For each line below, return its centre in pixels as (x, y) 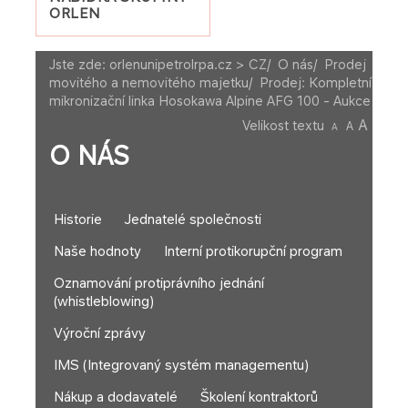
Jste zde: (79, 64)
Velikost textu (283, 125)
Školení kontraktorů (259, 397)
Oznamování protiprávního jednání (159, 283)
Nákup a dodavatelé (116, 397)
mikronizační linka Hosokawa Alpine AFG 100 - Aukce (210, 101)
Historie (78, 219)
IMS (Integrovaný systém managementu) (181, 365)
